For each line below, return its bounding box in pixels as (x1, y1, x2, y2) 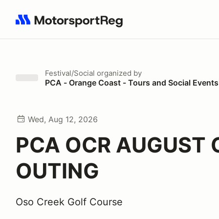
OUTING (16, 158, 99, 183)
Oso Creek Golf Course (16, 196, 123, 208)
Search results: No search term (15, 20, 129, 30)
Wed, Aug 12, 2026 (28, 114, 98, 124)
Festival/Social (45, 68, 95, 78)
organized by (95, 68, 142, 78)
